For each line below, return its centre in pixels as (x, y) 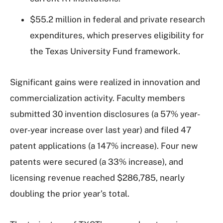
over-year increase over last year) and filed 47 (101, 130)
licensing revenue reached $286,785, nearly (97, 178)
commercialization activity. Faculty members (98, 98)
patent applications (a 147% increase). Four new (104, 146)
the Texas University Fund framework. (105, 51)
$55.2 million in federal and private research (117, 19)
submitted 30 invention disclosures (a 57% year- (105, 114)
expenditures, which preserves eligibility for (117, 35)
